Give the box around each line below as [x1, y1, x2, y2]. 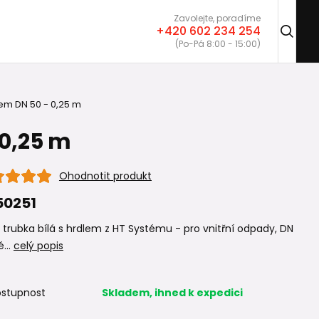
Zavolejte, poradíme [174, 12, 261, 24]
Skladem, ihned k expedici [101, 286, 243, 300]
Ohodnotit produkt [58, 168, 152, 183]
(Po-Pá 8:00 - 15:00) [175, 38, 261, 50]
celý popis [13, 239, 63, 253]
